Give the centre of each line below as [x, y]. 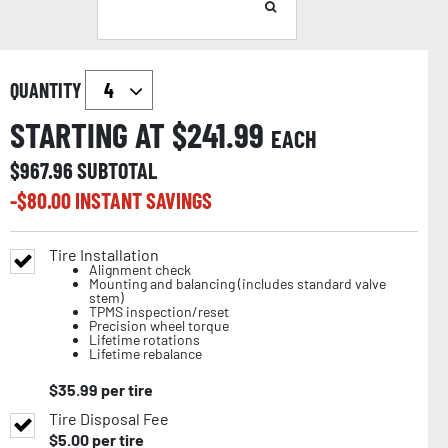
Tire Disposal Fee [109, 419]
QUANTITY [47, 90]
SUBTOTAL [117, 170]
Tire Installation [104, 255]
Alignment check [140, 270]
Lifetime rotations [144, 340]
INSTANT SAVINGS [143, 200]
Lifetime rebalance [145, 354]
